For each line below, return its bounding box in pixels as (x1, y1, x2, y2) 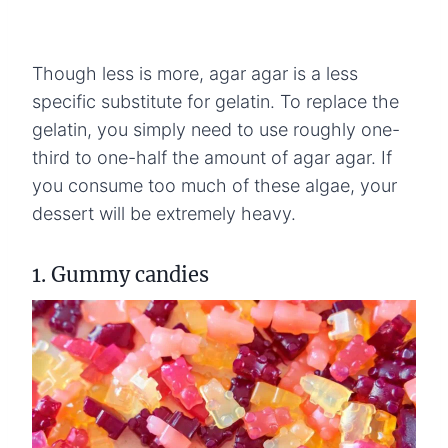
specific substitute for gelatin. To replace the (32, 90, 399, 112)
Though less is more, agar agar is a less (32, 62, 358, 84)
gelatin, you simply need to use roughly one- (32, 118, 400, 140)
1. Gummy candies (32, 261, 209, 287)
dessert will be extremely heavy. (32, 202, 296, 224)
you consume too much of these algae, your (32, 174, 397, 196)
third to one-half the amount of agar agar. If (32, 146, 392, 168)
